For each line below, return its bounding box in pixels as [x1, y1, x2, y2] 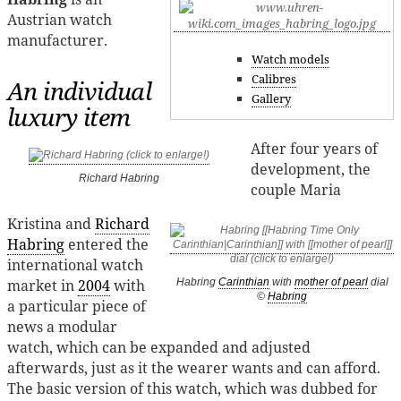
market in [7, 276, 78, 296]
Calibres [252, 71, 296, 88]
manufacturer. [7, 30, 107, 50]
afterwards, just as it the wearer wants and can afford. [7, 358, 380, 379]
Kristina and [7, 214, 95, 235]
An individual [7, 73, 152, 107]
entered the [64, 235, 149, 255]
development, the [251, 158, 371, 179]
